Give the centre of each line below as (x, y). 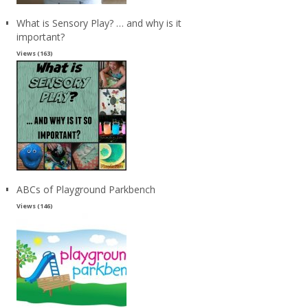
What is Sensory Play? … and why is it (99, 23)
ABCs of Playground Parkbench (86, 189)
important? (40, 36)
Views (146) (34, 206)
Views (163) (34, 53)
